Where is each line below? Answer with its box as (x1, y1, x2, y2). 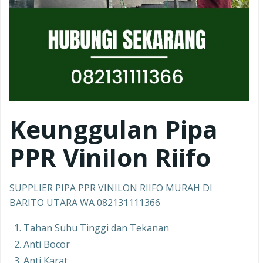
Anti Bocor (23, 238, 70, 251)
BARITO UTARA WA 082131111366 (9, 196, 160, 210)
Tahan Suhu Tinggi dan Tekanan (23, 221, 169, 235)
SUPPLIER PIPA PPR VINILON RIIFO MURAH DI (9, 181, 213, 195)
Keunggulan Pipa (9, 112, 218, 146)
